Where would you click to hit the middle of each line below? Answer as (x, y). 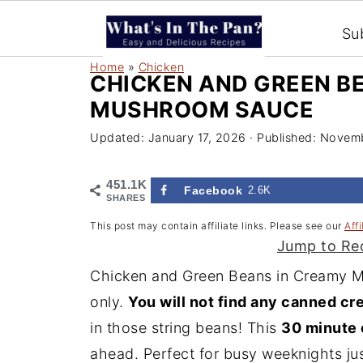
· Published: (283, 137)
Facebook (213, 190)
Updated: (119, 137)
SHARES (126, 198)
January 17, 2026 (197, 137)
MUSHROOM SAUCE (202, 110)
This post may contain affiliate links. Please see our (217, 226)
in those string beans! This (186, 328)
